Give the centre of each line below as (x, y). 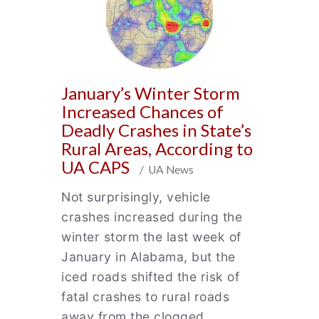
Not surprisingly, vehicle (136, 197)
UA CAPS (97, 167)
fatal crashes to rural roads (145, 297)
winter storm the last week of (151, 237)
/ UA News (163, 169)
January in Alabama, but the (148, 257)
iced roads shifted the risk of (150, 277)
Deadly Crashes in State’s (156, 130)
